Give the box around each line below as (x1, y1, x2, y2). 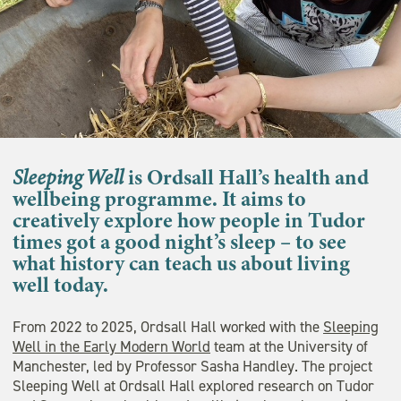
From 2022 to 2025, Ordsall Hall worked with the (13, 317, 323, 337)
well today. (13, 269, 108, 301)
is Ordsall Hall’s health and (124, 162, 369, 193)
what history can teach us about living (13, 248, 350, 279)
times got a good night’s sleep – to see (13, 226, 346, 258)
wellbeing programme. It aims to (13, 183, 306, 215)
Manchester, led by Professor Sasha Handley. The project (13, 356, 372, 377)
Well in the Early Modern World (13, 337, 210, 357)
